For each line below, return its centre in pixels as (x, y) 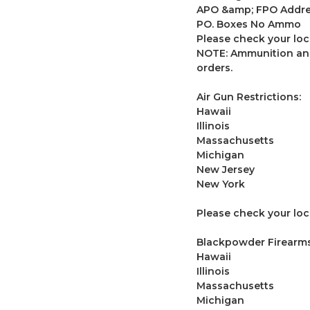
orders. (214, 67)
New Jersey (228, 169)
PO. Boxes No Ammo (248, 24)
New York (223, 184)
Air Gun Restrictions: (248, 97)
